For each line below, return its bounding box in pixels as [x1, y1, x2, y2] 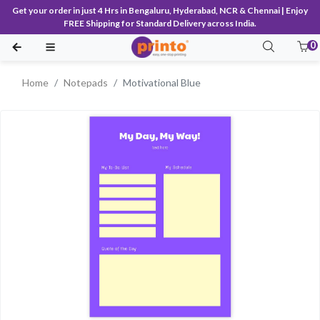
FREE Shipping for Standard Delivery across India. [64, 18, 256, 29]
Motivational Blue [123, 76, 201, 89]
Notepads [64, 76, 108, 89]
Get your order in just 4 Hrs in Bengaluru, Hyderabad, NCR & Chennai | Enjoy [12, 5, 308, 16]
